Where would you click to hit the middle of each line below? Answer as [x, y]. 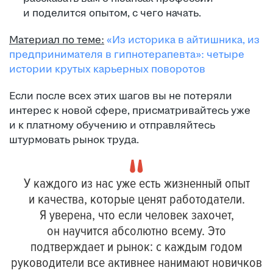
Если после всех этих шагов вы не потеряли [121, 96]
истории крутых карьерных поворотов [107, 69]
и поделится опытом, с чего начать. [112, 13]
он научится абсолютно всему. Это [136, 231]
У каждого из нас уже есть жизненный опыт [136, 184]
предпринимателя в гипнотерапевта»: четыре [127, 55]
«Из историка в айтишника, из [183, 40]
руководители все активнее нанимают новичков [136, 263]
